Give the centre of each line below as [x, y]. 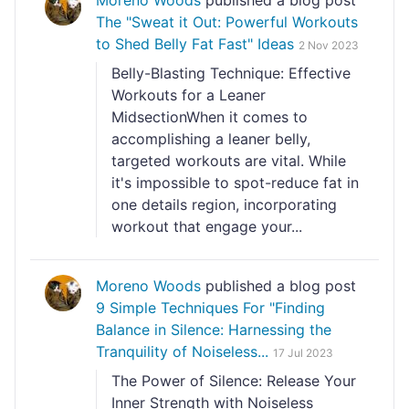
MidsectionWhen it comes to [210, 117]
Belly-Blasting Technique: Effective [231, 73]
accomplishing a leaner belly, [211, 139]
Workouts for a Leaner [189, 95]
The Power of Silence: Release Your [234, 381]
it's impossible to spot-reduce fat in [235, 183]
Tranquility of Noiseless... [182, 351]
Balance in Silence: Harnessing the [214, 330]
